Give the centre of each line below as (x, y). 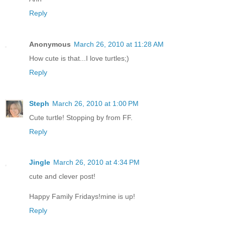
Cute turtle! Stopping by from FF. (81, 117)
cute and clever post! (62, 177)
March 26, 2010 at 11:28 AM (119, 44)
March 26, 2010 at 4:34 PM (96, 162)
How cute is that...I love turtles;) (79, 58)
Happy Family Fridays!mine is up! (82, 197)
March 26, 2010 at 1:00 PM (95, 103)
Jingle (40, 162)
